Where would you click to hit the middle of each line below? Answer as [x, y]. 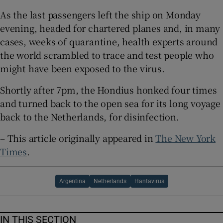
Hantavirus [149, 181]
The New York [186, 138]
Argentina [72, 181]
